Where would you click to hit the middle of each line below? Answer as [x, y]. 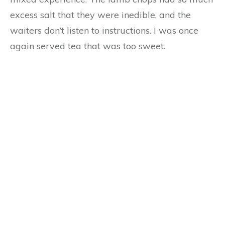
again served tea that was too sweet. [88, 46]
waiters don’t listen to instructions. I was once [104, 30]
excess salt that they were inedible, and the [100, 15]
